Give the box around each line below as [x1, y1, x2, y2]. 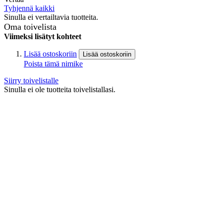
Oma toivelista [4, 21, 56, 32]
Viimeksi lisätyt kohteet [4, 32, 81, 41]
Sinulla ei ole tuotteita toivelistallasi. [4, 85, 115, 94]
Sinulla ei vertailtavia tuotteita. [4, 12, 98, 21]
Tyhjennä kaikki [4, 3, 55, 12]
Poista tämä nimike [24, 59, 83, 68]
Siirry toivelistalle [4, 76, 58, 85]
